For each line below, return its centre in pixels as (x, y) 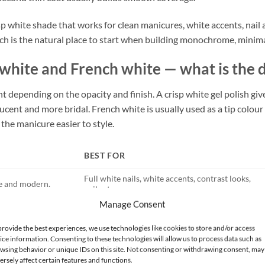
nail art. (98, 189)
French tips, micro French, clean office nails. (164, 244)
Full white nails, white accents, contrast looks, (167, 179)
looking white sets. (117, 219)
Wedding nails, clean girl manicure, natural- (163, 209)
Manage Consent (132, 204)
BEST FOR (104, 156)
